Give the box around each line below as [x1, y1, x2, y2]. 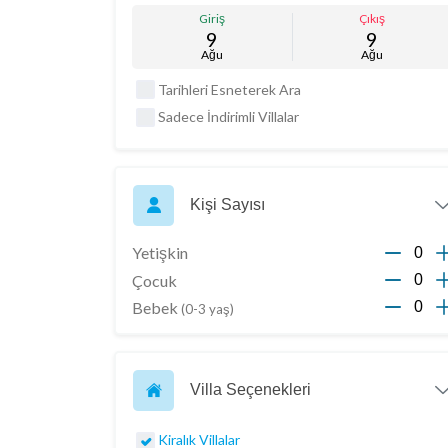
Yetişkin [132, 242, 188, 262]
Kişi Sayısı [190, 196, 265, 214]
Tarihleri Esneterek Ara [158, 81, 301, 99]
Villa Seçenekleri [190, 381, 311, 399]
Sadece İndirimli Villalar [158, 108, 299, 126]
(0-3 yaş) [181, 300, 234, 317]
